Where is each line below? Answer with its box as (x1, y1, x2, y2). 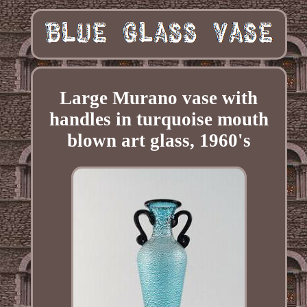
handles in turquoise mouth (49, 108, 269, 130)
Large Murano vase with (60, 87, 258, 108)
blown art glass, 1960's (66, 130, 251, 151)
